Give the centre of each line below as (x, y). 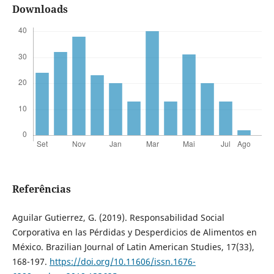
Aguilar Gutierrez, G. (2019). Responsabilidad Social (118, 218)
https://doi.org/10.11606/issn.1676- (122, 262)
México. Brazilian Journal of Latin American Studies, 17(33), (133, 247)
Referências (41, 189)
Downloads (40, 9)
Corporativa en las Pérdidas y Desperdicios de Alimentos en (134, 232)
